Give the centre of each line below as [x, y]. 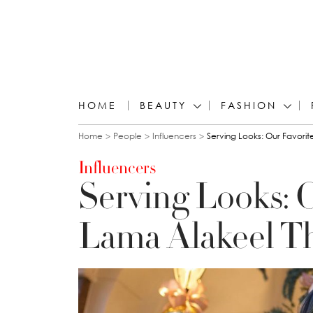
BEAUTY [163, 105]
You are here [143, 145]
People [128, 136]
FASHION [249, 105]
